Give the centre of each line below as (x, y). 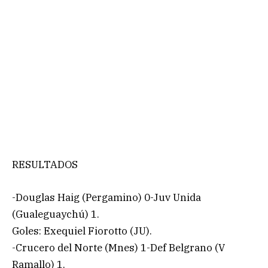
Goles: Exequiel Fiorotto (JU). (82, 231)
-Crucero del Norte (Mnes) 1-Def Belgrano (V (118, 247)
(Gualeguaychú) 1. (56, 214)
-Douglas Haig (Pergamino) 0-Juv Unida (106, 197)
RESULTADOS (45, 165)
